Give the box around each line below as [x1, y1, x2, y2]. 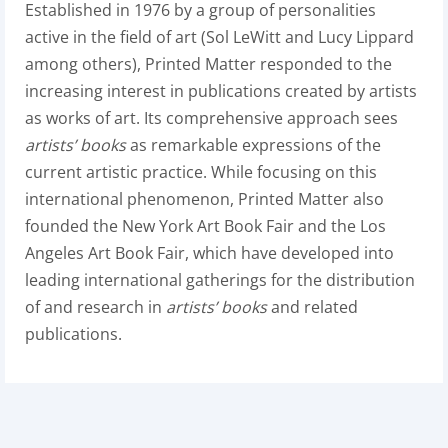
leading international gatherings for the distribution [25, 269, 415, 291]
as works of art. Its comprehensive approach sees [25, 107, 398, 129]
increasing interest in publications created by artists [25, 80, 417, 102]
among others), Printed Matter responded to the [25, 53, 392, 75]
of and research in [25, 296, 166, 318]
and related [267, 296, 358, 318]
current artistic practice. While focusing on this [25, 161, 377, 183]
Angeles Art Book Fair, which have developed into [25, 242, 394, 264]
